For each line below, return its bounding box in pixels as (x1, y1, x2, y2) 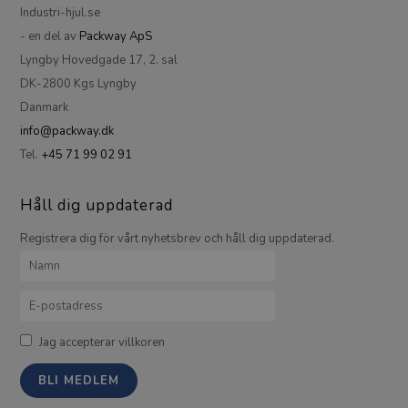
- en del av (20, 27, 80, 45)
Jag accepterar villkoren (39, 333, 166, 351)
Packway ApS (79, 27, 153, 45)
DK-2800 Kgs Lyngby (20, 75, 138, 92)
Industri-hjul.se (20, 4, 101, 21)
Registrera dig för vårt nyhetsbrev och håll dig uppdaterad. (20, 229, 335, 247)
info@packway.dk (20, 122, 115, 139)
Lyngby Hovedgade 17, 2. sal (20, 51, 178, 68)
